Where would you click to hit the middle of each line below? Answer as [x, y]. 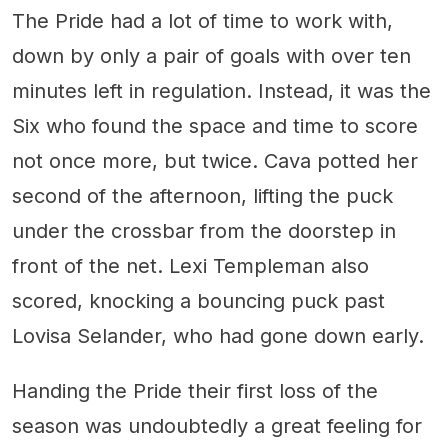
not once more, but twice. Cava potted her [215, 160]
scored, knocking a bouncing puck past [198, 300]
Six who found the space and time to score [215, 125]
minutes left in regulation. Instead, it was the [221, 90]
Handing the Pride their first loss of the [195, 390]
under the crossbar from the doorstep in [204, 230]
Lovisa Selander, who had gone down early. [218, 335]
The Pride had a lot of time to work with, [202, 20]
